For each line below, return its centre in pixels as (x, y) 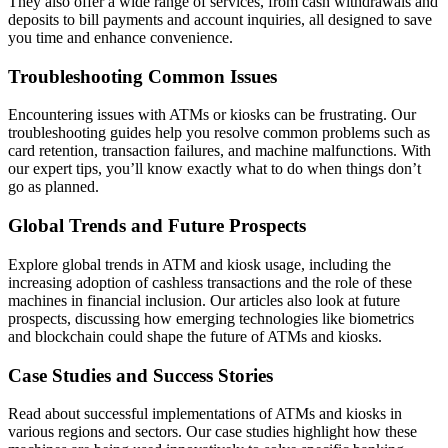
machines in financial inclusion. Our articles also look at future (204, 300)
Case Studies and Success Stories (140, 375)
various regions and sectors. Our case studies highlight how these (212, 432)
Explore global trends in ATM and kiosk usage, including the (199, 264)
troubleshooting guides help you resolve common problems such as (219, 133)
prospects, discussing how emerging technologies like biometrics (211, 318)
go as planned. (53, 187)
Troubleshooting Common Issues (142, 76)
